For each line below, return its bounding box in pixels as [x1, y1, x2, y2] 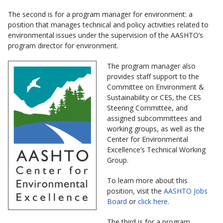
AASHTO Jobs [164, 186, 208, 196]
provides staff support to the [107, 72, 199, 81]
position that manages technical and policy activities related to [8, 20, 209, 29]
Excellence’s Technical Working [107, 145, 206, 154]
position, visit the [107, 186, 164, 196]
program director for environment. [8, 41, 118, 50]
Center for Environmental [107, 134, 188, 144]
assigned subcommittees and [107, 113, 202, 123]
